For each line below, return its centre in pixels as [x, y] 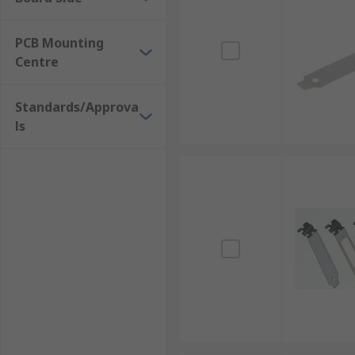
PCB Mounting [59, 43]
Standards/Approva [77, 107]
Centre [37, 62]
